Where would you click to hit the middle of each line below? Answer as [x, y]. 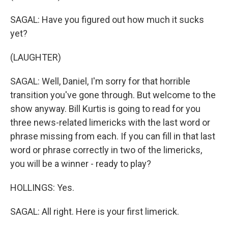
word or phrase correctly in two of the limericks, [106, 150]
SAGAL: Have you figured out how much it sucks [107, 20]
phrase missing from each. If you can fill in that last [113, 136]
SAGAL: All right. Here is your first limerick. [95, 211]
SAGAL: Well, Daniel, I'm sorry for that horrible [100, 81]
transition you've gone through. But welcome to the [113, 95]
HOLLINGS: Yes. [42, 188]
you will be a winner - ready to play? [81, 164]
